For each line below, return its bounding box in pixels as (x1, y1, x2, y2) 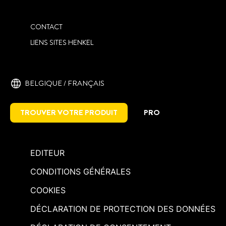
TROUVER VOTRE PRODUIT (20, 107, 118, 119)
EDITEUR (30, 148, 65, 158)
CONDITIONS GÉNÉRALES (30, 166, 131, 177)
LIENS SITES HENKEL (30, 37, 93, 48)
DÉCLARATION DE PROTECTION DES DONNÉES (30, 204, 215, 214)
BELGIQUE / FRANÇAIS (25, 78, 104, 89)
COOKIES (30, 185, 66, 196)
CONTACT (30, 22, 63, 32)
